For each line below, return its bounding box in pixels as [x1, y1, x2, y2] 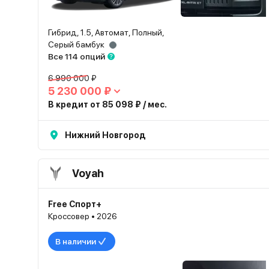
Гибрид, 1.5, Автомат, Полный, [48, 28, 165, 37]
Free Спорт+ [48, 199, 101, 209]
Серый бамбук [48, 40, 104, 49]
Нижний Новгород [65, 130, 146, 140]
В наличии [55, 237, 96, 246]
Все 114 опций [48, 52, 105, 61]
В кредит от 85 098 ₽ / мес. [48, 100, 167, 109]
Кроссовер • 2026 [48, 211, 117, 221]
